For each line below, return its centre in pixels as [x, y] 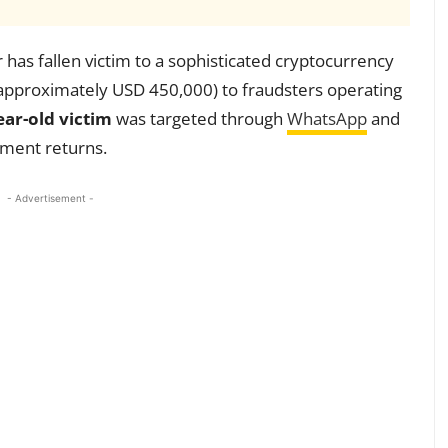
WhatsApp [327, 119]
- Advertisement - [50, 198]
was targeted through [199, 119]
